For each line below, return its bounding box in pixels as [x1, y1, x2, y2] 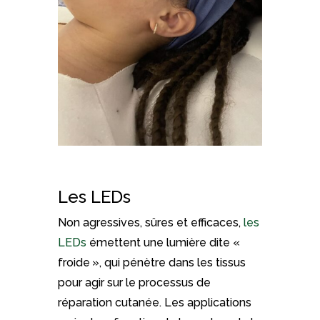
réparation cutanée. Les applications [57, 295, 251, 309]
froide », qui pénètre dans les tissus [57, 255, 246, 269]
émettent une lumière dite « [86, 235, 242, 249]
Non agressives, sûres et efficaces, [57, 215, 244, 229]
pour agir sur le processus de [57, 275, 211, 289]
